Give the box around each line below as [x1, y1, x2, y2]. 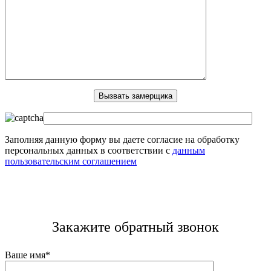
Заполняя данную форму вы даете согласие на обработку [5, 134, 240, 145]
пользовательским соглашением [5, 155, 137, 166]
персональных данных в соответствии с [5, 145, 172, 155]
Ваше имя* [5, 249, 50, 260]
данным [172, 145, 205, 155]
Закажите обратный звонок [52, 218, 219, 235]
